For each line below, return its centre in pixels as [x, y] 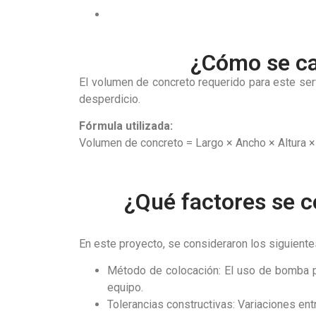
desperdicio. [110, 99]
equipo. [125, 287]
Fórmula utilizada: [126, 126]
